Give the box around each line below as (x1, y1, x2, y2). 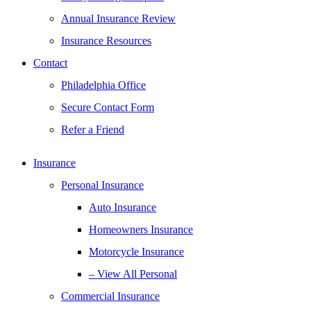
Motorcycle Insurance (89, 246, 184, 258)
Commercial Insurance (61, 290, 160, 302)
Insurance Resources (61, 35, 151, 47)
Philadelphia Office (61, 79, 146, 91)
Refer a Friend (61, 124, 124, 135)
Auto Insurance (89, 201, 156, 213)
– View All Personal (89, 268, 177, 280)
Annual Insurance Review (61, 12, 176, 24)
